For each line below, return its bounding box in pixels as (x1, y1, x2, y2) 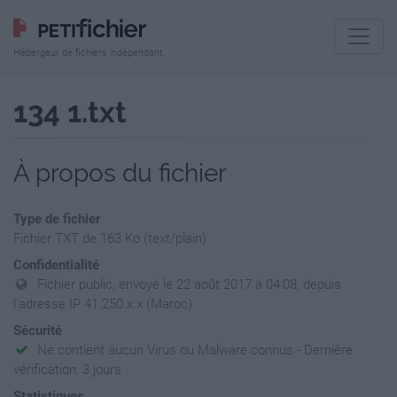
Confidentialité (13, 257, 99, 273)
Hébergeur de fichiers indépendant (13, 47, 163, 58)
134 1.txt (13, 95, 127, 129)
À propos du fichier (13, 159, 227, 188)
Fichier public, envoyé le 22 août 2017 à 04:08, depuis (37, 276, 342, 292)
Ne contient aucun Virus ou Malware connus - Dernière (37, 342, 354, 358)
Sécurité (13, 323, 62, 339)
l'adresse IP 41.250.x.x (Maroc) (13, 296, 192, 312)
